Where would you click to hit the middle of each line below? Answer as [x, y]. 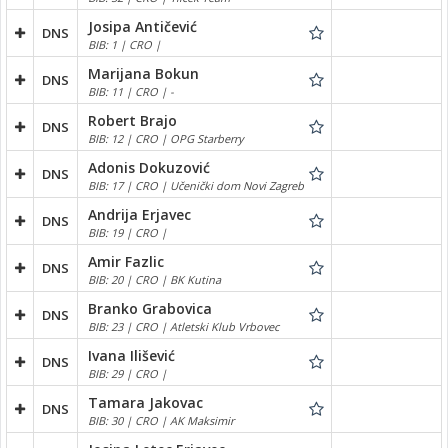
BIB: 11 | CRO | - [131, 91]
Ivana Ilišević [131, 355]
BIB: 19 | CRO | [127, 232]
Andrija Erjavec [139, 214]
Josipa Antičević [142, 26]
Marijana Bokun [143, 73]
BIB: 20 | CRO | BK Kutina [154, 279]
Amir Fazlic [126, 261]
